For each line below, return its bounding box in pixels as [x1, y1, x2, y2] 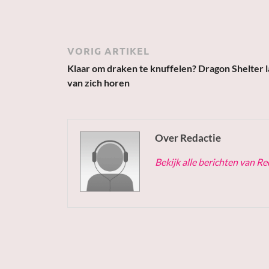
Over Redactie [155, 131, 221, 145]
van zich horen [67, 77, 130, 89]
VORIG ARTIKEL [67, 44, 150, 58]
